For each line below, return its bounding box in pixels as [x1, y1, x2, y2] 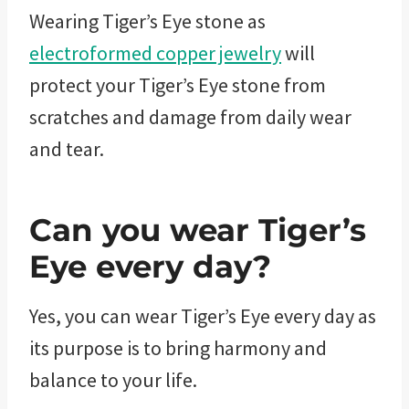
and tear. [29, 135, 104, 162]
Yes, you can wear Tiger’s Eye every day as [29, 302, 376, 329]
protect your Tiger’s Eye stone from [29, 71, 326, 98]
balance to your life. [29, 366, 197, 393]
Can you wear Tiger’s [29, 210, 366, 249]
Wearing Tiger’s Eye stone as [29, 7, 266, 34]
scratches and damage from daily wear [29, 103, 351, 130]
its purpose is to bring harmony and [29, 334, 327, 361]
